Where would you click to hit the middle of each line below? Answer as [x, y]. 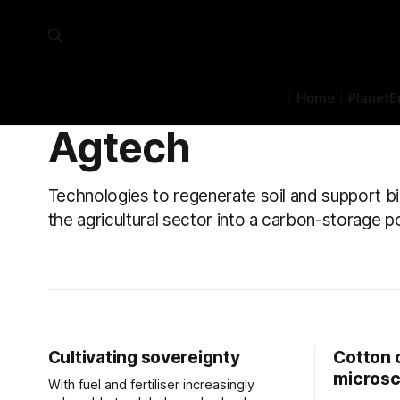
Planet [369, 98]
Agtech [119, 147]
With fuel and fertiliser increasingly [151, 385]
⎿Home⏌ [316, 98]
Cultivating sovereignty [144, 358]
